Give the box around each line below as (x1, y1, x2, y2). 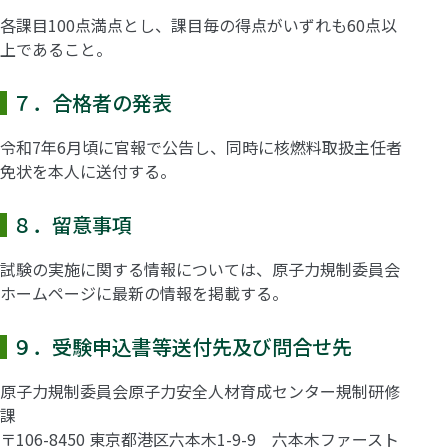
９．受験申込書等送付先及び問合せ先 (12, 331, 352, 361)
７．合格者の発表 (12, 87, 172, 117)
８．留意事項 (12, 209, 132, 239)
